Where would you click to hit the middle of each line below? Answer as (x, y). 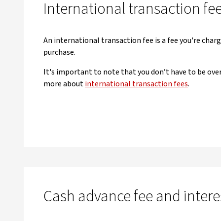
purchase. (59, 52)
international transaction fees (136, 84)
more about (64, 84)
